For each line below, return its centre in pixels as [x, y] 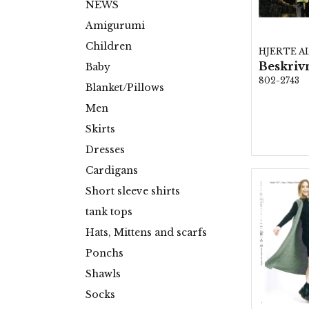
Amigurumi [115, 26]
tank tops [109, 212]
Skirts [100, 129]
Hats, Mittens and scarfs [146, 233]
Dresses [105, 150]
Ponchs [104, 253]
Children [109, 47]
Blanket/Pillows [125, 88]
